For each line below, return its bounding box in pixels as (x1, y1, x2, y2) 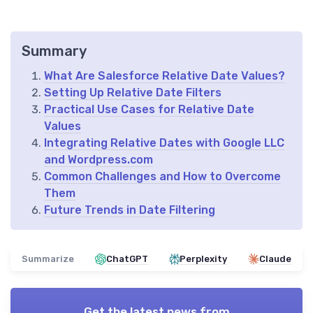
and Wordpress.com (44, 153, 153, 167)
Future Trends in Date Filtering (44, 203, 215, 217)
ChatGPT (106, 254, 149, 265)
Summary (22, 43, 87, 60)
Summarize (22, 254, 74, 265)
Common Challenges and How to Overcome (44, 170, 281, 184)
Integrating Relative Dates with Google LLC (44, 136, 284, 150)
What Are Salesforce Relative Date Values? (44, 69, 285, 83)
